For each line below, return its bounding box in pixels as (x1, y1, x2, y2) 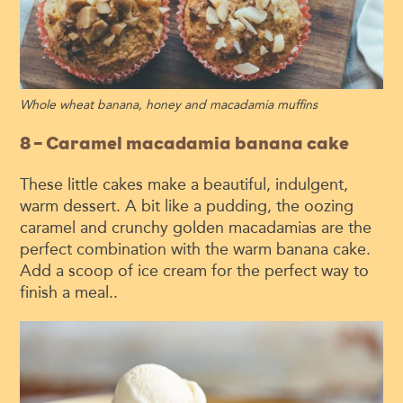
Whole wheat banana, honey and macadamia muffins (20, 97, 318, 113)
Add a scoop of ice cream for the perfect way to (20, 261, 370, 282)
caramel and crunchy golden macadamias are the (20, 218, 372, 238)
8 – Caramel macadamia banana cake (20, 133, 350, 155)
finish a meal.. (20, 282, 119, 303)
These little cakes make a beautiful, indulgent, (20, 175, 349, 195)
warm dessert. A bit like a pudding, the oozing (20, 196, 354, 217)
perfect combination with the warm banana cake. (20, 239, 372, 260)
